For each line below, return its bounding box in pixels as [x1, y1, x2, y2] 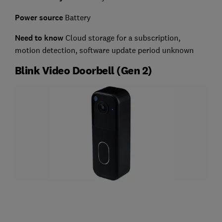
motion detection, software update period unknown [14, 45, 194, 55]
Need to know [14, 33, 63, 44]
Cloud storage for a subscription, [63, 33, 180, 43]
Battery [62, 12, 91, 23]
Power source [14, 12, 63, 23]
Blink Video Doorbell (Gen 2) [14, 63, 152, 78]
